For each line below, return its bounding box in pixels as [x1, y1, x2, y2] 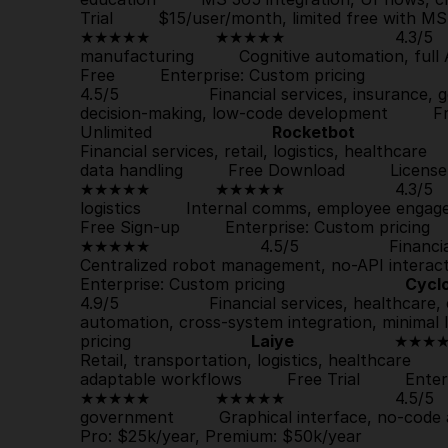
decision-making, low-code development [80, 103, 433, 124]
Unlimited [80, 122, 272, 143]
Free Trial [287, 369, 360, 390]
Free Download [228, 160, 345, 181]
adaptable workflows [80, 369, 287, 390]
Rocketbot [272, 122, 355, 143]
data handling [80, 160, 228, 181]
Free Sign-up [80, 217, 180, 238]
